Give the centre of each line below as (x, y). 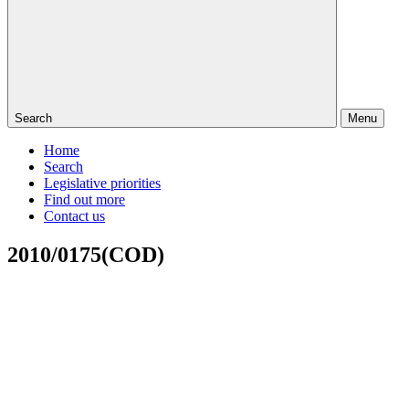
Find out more (84, 199)
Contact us (74, 216)
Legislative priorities (102, 183)
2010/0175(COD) (86, 254)
